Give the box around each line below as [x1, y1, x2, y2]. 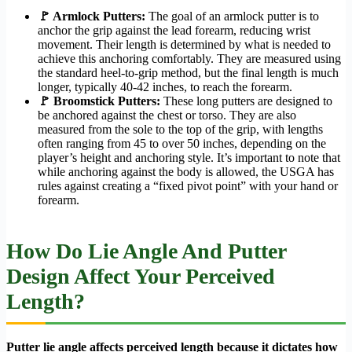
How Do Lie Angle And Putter [6, 238, 286, 263]
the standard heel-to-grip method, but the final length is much [38, 65, 339, 79]
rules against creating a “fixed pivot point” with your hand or [38, 178, 338, 192]
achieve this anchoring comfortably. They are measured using [38, 51, 341, 65]
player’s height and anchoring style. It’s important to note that [38, 150, 340, 164]
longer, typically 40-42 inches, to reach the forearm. [38, 79, 292, 93]
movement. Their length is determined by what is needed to [38, 37, 331, 51]
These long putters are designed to [160, 93, 332, 108]
